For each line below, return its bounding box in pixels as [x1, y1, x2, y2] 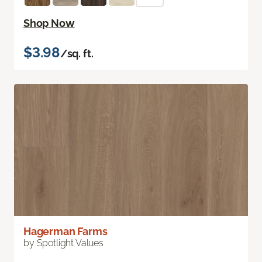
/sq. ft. [60, 47, 94, 60]
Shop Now [23, 17, 75, 30]
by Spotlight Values [23, 237, 104, 249]
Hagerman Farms [23, 225, 108, 238]
